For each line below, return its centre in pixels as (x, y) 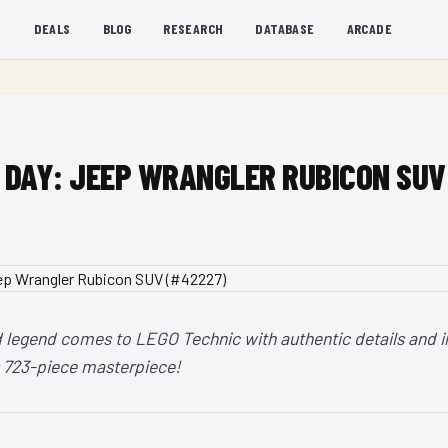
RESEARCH (193, 28)
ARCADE (369, 28)
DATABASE (285, 28)
